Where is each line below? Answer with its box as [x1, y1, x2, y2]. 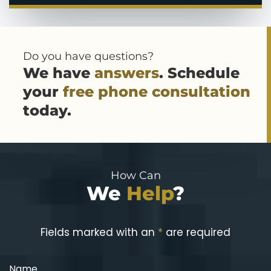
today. [23, 102, 71, 120]
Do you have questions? [23, 50, 154, 64]
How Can [110, 169, 161, 183]
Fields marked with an [41, 225, 158, 240]
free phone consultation [63, 83, 250, 101]
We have [23, 64, 94, 82]
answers [94, 64, 159, 82]
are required [163, 225, 230, 240]
